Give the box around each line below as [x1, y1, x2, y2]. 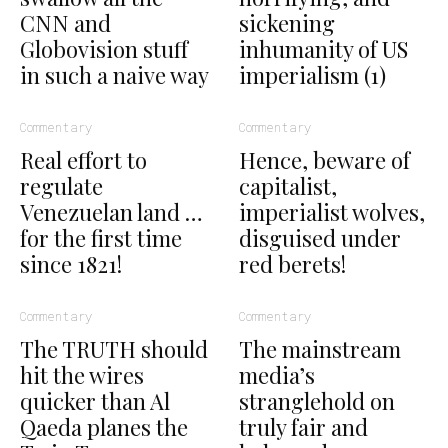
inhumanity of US [239, 34, 408, 65]
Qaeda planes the [20, 412, 188, 443]
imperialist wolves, [239, 197, 425, 228]
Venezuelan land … [20, 197, 203, 228]
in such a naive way [20, 60, 209, 91]
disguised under [239, 223, 401, 254]
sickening [239, 8, 335, 39]
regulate [20, 171, 103, 202]
